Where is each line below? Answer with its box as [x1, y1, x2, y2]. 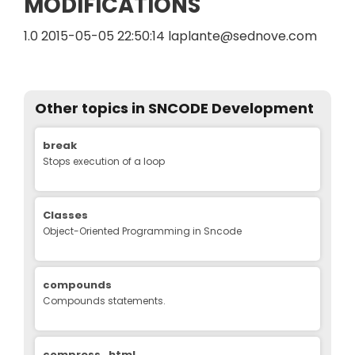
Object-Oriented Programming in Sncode [43, 223, 242, 238]
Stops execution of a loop [43, 154, 165, 168]
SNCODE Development [145, 97, 314, 118]
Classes [43, 207, 88, 223]
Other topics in [35, 97, 145, 118]
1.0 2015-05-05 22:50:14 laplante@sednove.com [24, 26, 317, 45]
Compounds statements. [43, 293, 166, 307]
